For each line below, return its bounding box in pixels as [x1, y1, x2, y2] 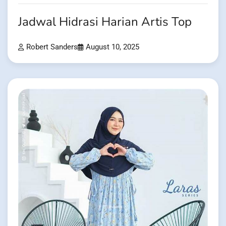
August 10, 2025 [86, 43, 139, 52]
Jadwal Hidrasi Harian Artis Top [18, 14, 192, 31]
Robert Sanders [26, 43, 78, 52]
